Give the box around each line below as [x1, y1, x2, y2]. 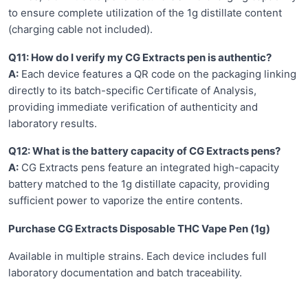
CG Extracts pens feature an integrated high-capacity [19, 161, 279, 175]
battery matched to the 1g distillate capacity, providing [8, 177, 269, 191]
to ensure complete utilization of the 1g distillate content [8, 6, 282, 20]
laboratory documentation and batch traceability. [8, 266, 242, 280]
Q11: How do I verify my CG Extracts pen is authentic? [8, 50, 272, 64]
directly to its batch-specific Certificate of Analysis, [8, 83, 256, 97]
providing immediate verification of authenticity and [8, 100, 258, 113]
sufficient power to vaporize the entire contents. [8, 194, 243, 208]
